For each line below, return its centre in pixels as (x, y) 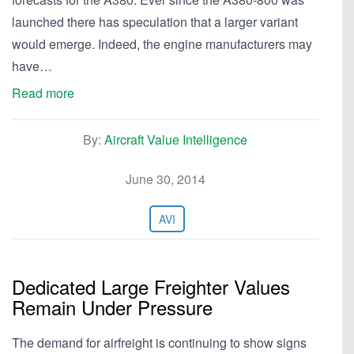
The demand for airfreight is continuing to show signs (159, 343)
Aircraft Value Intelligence (176, 139)
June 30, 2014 (165, 179)
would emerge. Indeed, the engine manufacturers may (162, 44)
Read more (43, 93)
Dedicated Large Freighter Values (151, 286)
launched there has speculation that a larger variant (155, 22)
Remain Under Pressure (112, 307)
